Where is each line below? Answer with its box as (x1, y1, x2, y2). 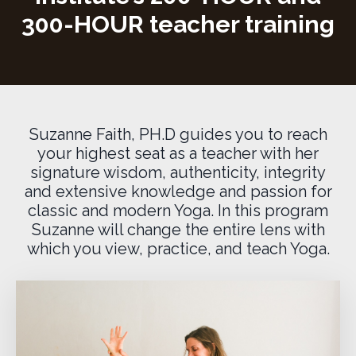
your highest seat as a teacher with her (37, 144, 319, 164)
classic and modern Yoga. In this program (28, 201, 328, 221)
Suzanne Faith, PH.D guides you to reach (29, 125, 327, 145)
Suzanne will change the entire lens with (31, 220, 325, 240)
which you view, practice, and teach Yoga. (26, 239, 330, 259)
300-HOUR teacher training (21, 10, 335, 39)
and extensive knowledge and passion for (24, 182, 332, 202)
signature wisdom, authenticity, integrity (30, 163, 326, 183)
